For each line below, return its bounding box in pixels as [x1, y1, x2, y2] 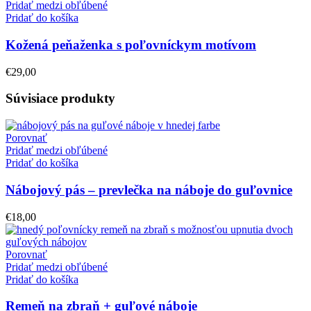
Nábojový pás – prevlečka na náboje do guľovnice [6, 182, 292, 197]
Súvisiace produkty [6, 91, 115, 106]
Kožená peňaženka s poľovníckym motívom [6, 37, 256, 53]
